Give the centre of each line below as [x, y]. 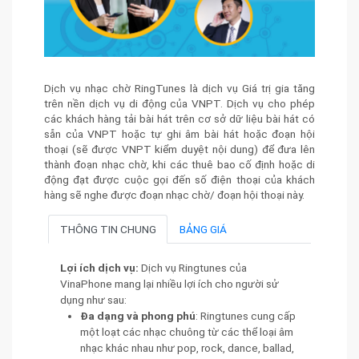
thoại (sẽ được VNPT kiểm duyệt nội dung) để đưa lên [179, 149]
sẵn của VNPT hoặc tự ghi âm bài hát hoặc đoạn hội [179, 134]
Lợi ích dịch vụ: [101, 268]
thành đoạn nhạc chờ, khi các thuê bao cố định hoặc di [179, 165]
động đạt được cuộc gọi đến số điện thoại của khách [179, 180]
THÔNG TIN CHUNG [108, 230]
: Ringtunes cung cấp [246, 316]
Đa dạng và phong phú [138, 316]
